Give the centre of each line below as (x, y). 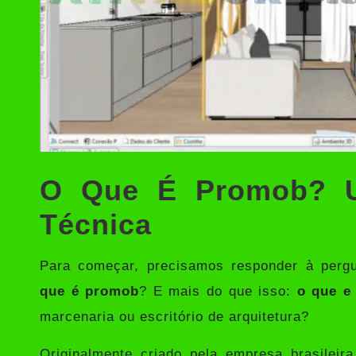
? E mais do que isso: (218, 291)
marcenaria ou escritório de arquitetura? (174, 316)
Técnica (96, 224)
